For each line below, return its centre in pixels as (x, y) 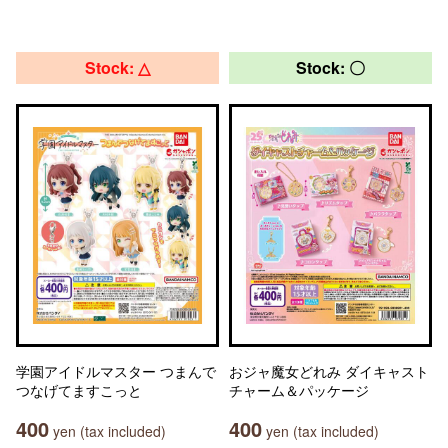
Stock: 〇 (330, 67)
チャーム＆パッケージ (299, 390)
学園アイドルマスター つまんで (116, 371)
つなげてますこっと (79, 390)
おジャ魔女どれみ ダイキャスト (329, 371)
